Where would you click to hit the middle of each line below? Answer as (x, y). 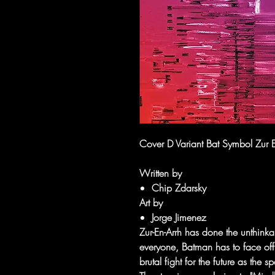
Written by (161, 173)
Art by (151, 203)
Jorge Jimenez (179, 217)
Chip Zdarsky (179, 188)
